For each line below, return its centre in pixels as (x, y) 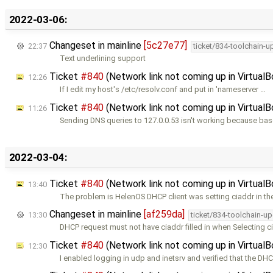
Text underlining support (103, 58)
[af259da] (164, 214)
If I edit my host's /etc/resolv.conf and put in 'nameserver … (163, 89)
